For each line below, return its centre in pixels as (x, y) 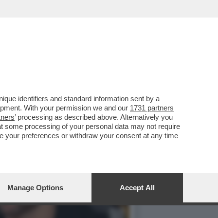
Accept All (137, 188)
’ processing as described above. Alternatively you (94, 117)
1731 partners (152, 108)
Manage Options (35, 188)
